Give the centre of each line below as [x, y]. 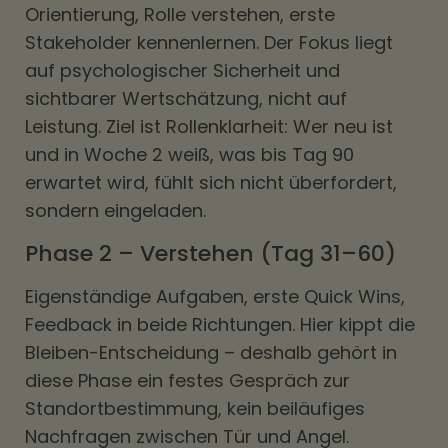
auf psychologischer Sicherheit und [182, 70]
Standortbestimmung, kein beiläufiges [195, 408]
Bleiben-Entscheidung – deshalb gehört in [211, 352]
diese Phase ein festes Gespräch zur [187, 380]
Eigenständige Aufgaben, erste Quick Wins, [215, 296]
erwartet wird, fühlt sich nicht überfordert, [211, 182]
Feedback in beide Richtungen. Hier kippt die [220, 324]
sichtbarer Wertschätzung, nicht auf [186, 98]
